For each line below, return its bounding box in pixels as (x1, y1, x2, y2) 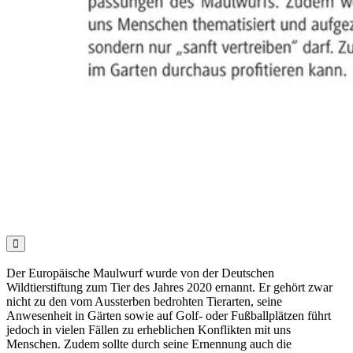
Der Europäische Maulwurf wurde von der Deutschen (6, 266, 274, 281)
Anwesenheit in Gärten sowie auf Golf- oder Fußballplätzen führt (6, 309, 331, 323)
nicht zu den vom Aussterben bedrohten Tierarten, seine (6, 295, 282, 309)
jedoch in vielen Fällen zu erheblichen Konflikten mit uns (6, 323, 291, 337)
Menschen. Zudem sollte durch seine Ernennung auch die (6, 337, 292, 351)
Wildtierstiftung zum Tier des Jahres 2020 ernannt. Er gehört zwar (6, 281, 333, 295)
